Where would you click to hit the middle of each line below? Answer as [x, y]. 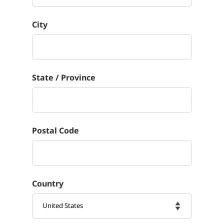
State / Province [63, 77]
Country [47, 183]
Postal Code [55, 130]
